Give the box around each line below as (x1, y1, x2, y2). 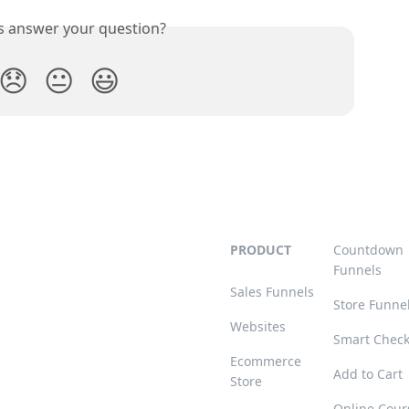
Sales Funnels (230, 283, 314, 300)
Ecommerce (230, 352, 301, 370)
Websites (230, 318, 286, 335)
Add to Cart (333, 365, 403, 383)
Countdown (333, 241, 404, 258)
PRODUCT (230, 241, 291, 258)
